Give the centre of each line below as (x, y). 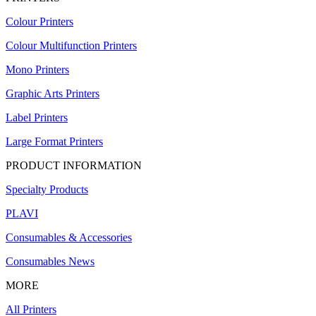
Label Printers (37, 118)
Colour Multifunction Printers (71, 46)
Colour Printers (39, 22)
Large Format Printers (54, 142)
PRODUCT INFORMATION (74, 166)
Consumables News (50, 262)
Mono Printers (37, 70)
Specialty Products (47, 190)
